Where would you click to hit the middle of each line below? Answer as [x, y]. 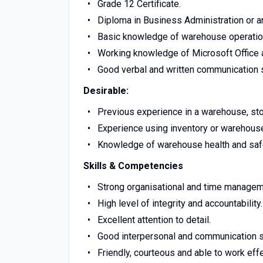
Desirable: [106, 91]
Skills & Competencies [133, 166]
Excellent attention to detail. [154, 220]
